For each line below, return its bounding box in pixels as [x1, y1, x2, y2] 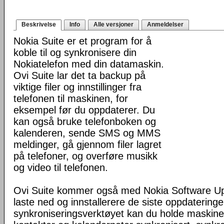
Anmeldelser [147, 21, 183, 28]
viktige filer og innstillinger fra [13, 81, 141, 92]
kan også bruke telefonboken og [13, 116, 156, 127]
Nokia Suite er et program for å [13, 35, 151, 46]
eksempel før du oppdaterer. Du [13, 104, 155, 115]
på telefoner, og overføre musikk [13, 150, 157, 161]
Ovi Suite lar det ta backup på [13, 70, 145, 81]
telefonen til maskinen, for [13, 93, 128, 104]
